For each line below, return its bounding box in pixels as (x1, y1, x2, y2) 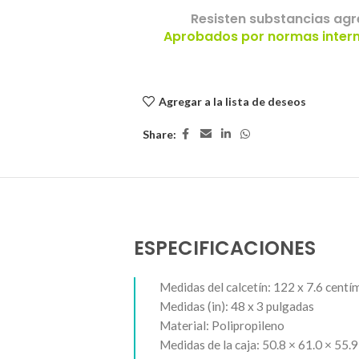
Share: (142, 127, 176, 141)
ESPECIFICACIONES (134, 235, 316, 261)
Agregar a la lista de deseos (158, 94, 306, 108)
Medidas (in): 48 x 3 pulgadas (159, 299, 314, 313)
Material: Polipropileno (159, 318, 284, 333)
